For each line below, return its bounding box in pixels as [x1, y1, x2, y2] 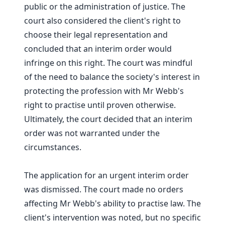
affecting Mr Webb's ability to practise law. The [24, 198, 201, 209]
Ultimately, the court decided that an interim [24, 114, 192, 125]
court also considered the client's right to [24, 15, 181, 27]
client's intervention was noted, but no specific [24, 212, 201, 223]
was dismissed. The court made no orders [24, 184, 183, 195]
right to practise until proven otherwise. [24, 99, 176, 111]
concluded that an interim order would [24, 43, 172, 55]
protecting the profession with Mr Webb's [24, 85, 184, 97]
